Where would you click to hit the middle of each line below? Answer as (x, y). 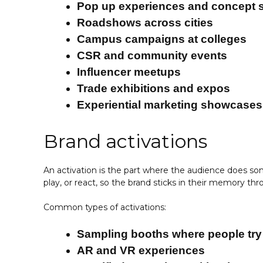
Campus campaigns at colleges (162, 39)
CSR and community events (152, 56)
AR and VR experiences (141, 250)
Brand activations (125, 141)
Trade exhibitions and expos (154, 89)
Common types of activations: (105, 207)
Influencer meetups (129, 72)
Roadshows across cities (145, 23)
